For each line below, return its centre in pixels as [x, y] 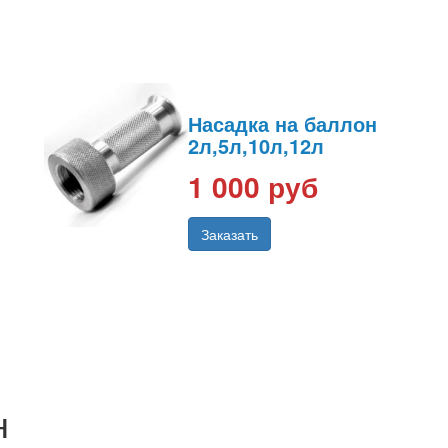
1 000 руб [253, 187]
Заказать [229, 234]
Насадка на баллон [282, 124]
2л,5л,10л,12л [256, 146]
